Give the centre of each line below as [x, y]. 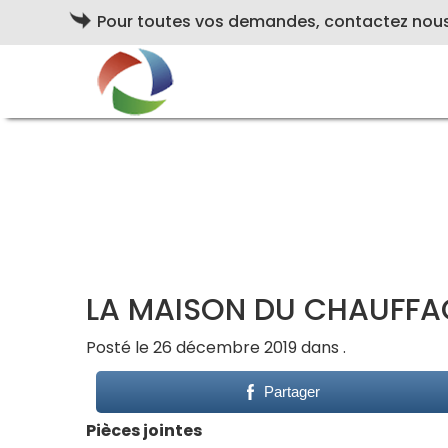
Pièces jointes [144, 431]
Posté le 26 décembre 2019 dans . [216, 348]
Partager [291, 392]
